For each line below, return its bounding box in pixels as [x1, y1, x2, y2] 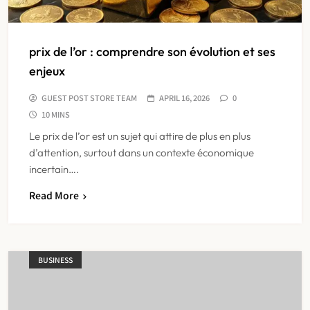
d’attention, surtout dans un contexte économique [29, 145, 254, 159]
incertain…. [29, 162, 79, 176]
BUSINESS [38, 254, 73, 265]
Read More [29, 188, 79, 202]
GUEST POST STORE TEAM [42, 91, 137, 103]
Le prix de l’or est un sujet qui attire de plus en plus [29, 129, 250, 143]
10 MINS [42, 108, 70, 120]
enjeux [29, 62, 65, 79]
